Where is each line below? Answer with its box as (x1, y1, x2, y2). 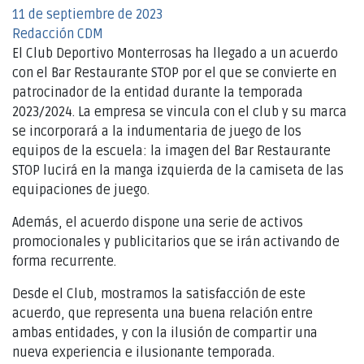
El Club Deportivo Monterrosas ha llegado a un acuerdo (12, 45, 338, 63)
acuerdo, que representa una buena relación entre (12, 305, 313, 323)
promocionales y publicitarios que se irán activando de (12, 234, 340, 251)
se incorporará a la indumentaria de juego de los (12, 123, 301, 141)
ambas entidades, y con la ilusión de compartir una (12, 325, 318, 342)
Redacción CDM (12, 26, 103, 43)
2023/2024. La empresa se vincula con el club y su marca (12, 104, 347, 121)
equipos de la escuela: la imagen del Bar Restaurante (12, 143, 331, 160)
